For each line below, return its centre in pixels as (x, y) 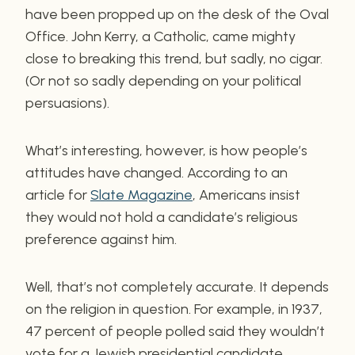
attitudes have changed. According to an (157, 172)
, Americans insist (246, 195)
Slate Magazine (141, 195)
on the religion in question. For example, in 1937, (174, 309)
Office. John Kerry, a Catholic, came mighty (160, 36)
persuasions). (67, 103)
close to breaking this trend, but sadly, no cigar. (174, 58)
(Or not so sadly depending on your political (163, 80)
